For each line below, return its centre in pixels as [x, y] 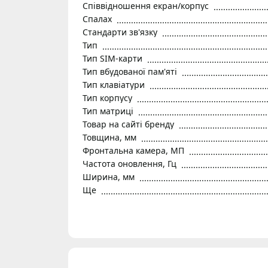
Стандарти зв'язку [120, 32]
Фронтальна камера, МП [133, 150]
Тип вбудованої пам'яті [130, 71]
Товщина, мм [109, 137]
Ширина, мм [109, 177]
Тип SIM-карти [112, 58]
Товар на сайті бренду [128, 124]
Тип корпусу [107, 98]
